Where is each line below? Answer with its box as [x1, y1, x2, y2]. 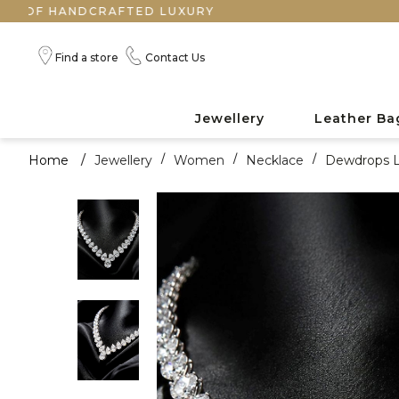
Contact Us [145, 50, 205, 64]
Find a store [55, 50, 118, 64]
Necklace [246, 151, 304, 168]
